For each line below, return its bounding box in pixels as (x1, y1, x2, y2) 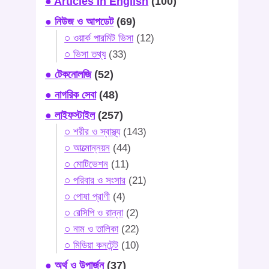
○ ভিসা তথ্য (64, 49, 106, 61)
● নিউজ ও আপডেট (45, 16, 114, 28)
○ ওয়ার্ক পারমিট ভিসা (64, 32, 134, 44)
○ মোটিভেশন (64, 159, 109, 171)
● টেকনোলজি (45, 68, 92, 81)
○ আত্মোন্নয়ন (64, 142, 110, 154)
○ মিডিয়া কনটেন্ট (64, 240, 119, 252)
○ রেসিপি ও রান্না (64, 207, 124, 219)
